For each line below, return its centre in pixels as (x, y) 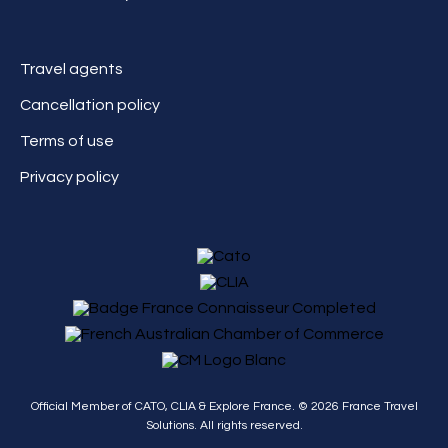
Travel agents (71, 68)
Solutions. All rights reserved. (224, 425)
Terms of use (67, 140)
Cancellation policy (90, 104)
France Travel (378, 406)
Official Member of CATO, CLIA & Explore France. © (170, 406)
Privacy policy (69, 176)
